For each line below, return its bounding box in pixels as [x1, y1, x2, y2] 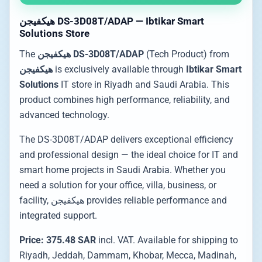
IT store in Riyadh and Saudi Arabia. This [58, 79, 229, 90]
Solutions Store [19, 27, 89, 39]
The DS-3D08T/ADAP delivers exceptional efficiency [19, 134, 233, 145]
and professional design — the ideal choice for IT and [19, 149, 238, 160]
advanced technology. [19, 109, 109, 120]
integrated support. [19, 210, 97, 221]
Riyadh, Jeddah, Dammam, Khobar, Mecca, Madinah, [19, 250, 236, 261]
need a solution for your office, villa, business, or [19, 180, 216, 191]
